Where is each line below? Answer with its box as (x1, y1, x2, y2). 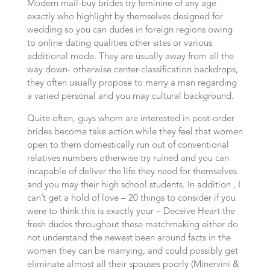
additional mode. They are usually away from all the (27, 52, 234, 61)
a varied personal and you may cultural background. (27, 92, 234, 101)
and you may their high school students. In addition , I (27, 181, 240, 190)
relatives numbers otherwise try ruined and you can (27, 154, 229, 163)
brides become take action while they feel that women (27, 128, 243, 137)
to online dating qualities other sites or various (27, 39, 212, 48)
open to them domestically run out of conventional (27, 141, 229, 150)
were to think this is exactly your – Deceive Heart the (27, 207, 235, 216)
